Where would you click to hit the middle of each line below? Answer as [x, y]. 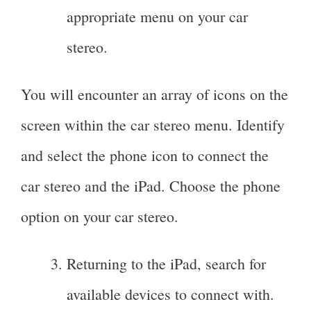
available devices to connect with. [170, 294]
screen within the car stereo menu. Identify [153, 125]
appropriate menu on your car [157, 17]
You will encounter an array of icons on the [154, 94]
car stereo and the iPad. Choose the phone [151, 186]
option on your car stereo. [100, 217]
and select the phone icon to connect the [145, 155]
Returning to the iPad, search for [166, 264]
